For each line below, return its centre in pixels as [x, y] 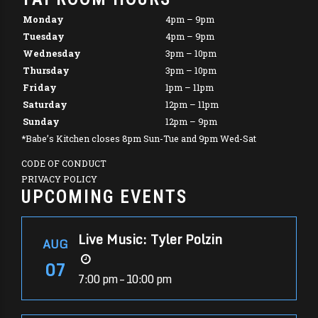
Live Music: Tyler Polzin [150, 240]
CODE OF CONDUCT [64, 163]
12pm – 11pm [192, 105]
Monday [43, 20]
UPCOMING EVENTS [104, 197]
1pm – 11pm [190, 88]
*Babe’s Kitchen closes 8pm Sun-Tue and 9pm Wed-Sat [139, 139]
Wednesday [52, 54]
